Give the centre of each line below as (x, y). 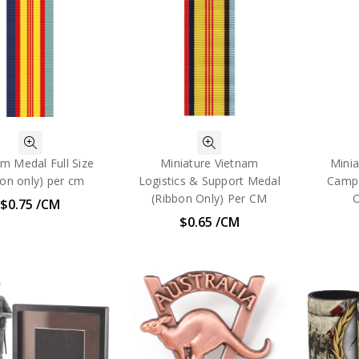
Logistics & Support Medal (209, 180)
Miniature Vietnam (210, 163)
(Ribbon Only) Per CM (210, 198)
